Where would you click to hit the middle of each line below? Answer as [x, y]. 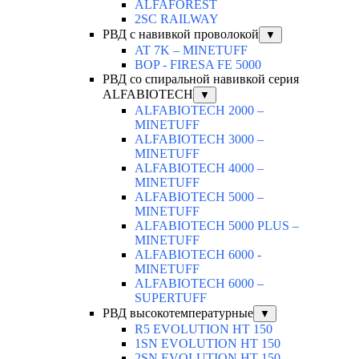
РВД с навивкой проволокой [181, 34]
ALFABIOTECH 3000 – [199, 139]
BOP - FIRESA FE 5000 [198, 65]
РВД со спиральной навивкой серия [201, 79]
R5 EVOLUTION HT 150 [204, 329]
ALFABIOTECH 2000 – [199, 111]
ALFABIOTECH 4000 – [199, 168]
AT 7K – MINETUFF [191, 50]
